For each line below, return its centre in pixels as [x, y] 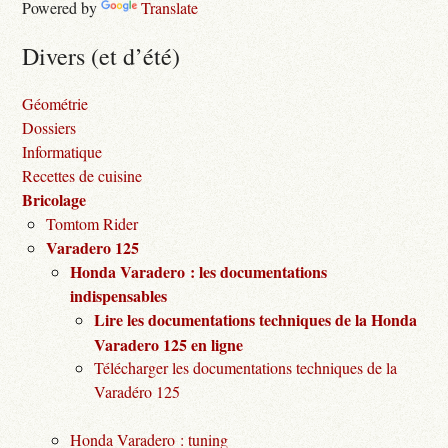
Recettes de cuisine [82, 176]
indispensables [119, 296]
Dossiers [49, 128]
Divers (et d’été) [101, 56]
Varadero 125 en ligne [169, 344]
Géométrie [55, 104]
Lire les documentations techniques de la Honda [256, 320]
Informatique [62, 152]
